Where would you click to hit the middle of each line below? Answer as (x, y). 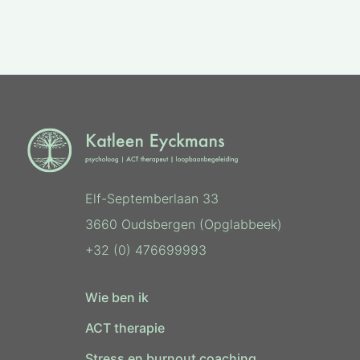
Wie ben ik (117, 298)
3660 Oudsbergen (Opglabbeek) (183, 225)
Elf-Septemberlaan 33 (151, 199)
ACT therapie (126, 328)
